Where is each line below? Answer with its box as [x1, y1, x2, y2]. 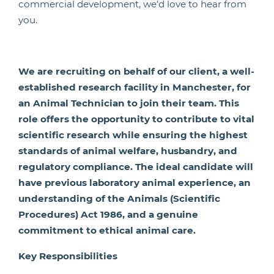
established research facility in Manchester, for [18, 81, 251, 93]
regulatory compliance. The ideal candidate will [18, 161, 253, 172]
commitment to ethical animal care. [18, 224, 196, 236]
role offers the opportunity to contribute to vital [18, 113, 254, 125]
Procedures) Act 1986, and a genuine [18, 209, 198, 220]
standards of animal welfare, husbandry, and [18, 145, 237, 157]
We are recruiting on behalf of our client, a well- [18, 65, 254, 77]
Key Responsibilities [18, 250, 117, 262]
